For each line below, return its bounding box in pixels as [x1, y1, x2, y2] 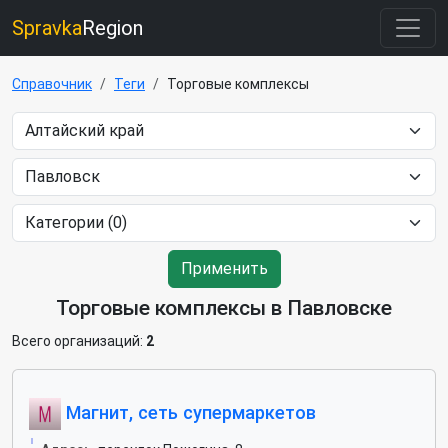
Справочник [12, 76, 92, 92]
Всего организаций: [12, 333, 146, 349]
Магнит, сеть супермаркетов [61, 401, 316, 423]
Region [82, 16, 143, 40]
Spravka [12, 16, 82, 40]
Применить [180, 259, 268, 278]
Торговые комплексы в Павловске [56, 296, 392, 320]
